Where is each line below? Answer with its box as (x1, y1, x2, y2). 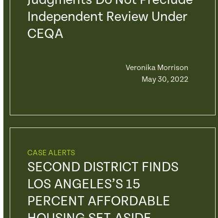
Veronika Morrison (125, 63, 188, 73)
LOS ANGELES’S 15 (27, 177, 141, 192)
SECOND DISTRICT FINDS (27, 160, 179, 175)
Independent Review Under (27, 9, 187, 25)
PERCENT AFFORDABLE (27, 194, 170, 209)
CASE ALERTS (27, 148, 75, 158)
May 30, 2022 (141, 75, 188, 84)
